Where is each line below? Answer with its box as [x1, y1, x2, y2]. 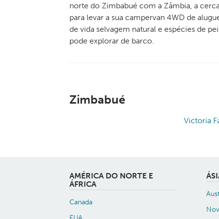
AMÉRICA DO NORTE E [69, 171, 153, 180]
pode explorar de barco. [69, 36, 154, 45]
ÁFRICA [69, 179, 96, 189]
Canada [69, 197, 92, 206]
